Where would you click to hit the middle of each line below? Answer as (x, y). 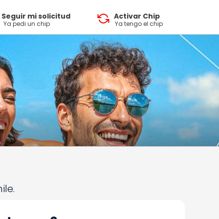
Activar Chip (137, 16)
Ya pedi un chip (26, 24)
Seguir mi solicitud (36, 16)
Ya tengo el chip (139, 24)
